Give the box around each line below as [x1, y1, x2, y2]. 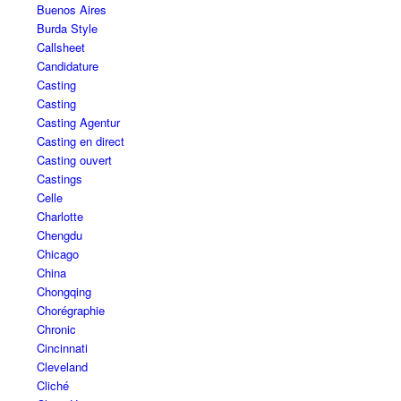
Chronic [36, 320, 76, 338]
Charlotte [36, 208, 83, 226]
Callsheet [36, 38, 85, 56]
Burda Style [36, 20, 98, 38]
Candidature [36, 57, 98, 75]
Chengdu [36, 226, 82, 244]
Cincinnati [36, 339, 88, 357]
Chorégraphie [36, 302, 105, 320]
